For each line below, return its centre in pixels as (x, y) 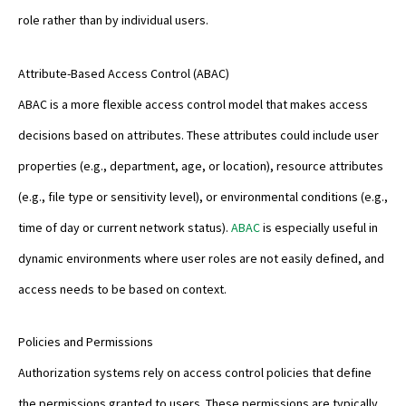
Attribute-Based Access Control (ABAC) (124, 73)
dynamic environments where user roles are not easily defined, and (201, 258)
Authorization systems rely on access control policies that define (195, 373)
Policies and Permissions (86, 342)
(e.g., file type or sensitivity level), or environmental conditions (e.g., (203, 196)
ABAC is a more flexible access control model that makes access (193, 104)
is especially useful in (319, 227)
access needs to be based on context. (122, 289)
